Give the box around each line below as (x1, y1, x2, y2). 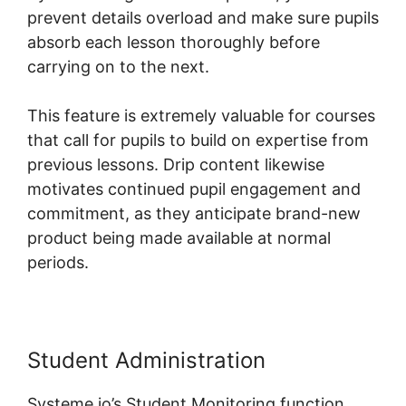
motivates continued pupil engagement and (27, 179, 361, 198)
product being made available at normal (27, 227, 331, 247)
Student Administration (27, 346, 266, 373)
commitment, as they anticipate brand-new (27, 203, 361, 223)
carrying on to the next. (27, 56, 209, 76)
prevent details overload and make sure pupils (27, 7, 379, 27)
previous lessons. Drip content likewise (27, 154, 324, 174)
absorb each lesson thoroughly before (27, 32, 320, 52)
